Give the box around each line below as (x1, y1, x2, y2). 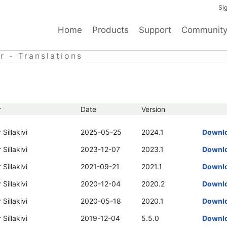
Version (141, 105, 165, 113)
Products (92, 25, 129, 35)
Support (139, 25, 171, 35)
